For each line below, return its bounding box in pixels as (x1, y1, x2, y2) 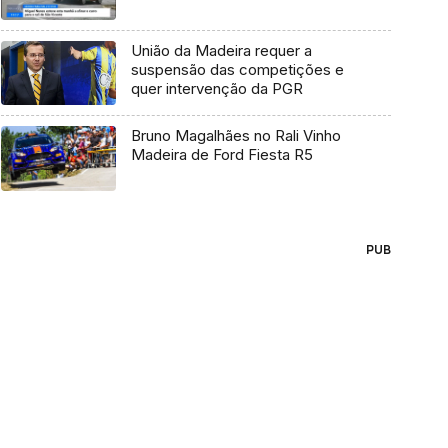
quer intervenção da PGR (130, 78, 303, 98)
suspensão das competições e (130, 59, 344, 79)
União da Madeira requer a (130, 40, 312, 60)
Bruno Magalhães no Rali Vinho (130, 126, 341, 146)
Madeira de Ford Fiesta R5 (130, 145, 313, 165)
